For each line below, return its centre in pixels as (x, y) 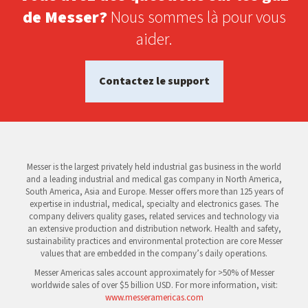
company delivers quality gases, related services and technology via (154, 217)
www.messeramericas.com (154, 298)
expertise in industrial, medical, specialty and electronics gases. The (154, 204)
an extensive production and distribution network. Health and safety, (154, 229)
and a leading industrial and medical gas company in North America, (154, 179)
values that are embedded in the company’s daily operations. (154, 254)
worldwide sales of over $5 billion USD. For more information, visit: (154, 285)
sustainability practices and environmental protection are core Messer (154, 241)
